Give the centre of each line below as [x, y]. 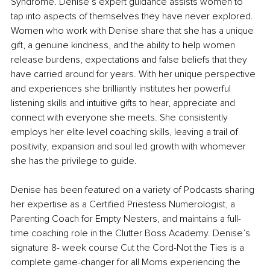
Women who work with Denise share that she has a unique [133, 31]
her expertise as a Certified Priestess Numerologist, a [124, 205]
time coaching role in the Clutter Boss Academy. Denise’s [132, 234]
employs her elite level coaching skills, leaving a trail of [126, 132]
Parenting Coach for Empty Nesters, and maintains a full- [126, 219]
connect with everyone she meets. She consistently [121, 118]
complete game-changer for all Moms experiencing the [127, 262]
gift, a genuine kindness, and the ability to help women [124, 46]
